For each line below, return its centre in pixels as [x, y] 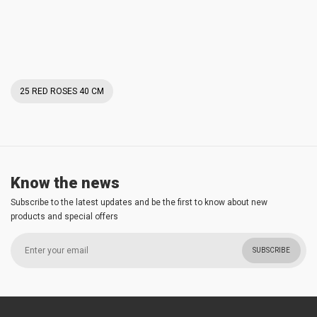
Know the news [65, 183]
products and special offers [64, 217]
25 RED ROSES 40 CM [62, 91]
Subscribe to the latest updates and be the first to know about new [139, 202]
